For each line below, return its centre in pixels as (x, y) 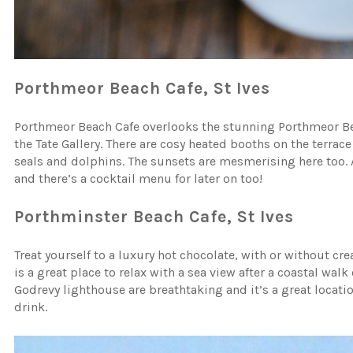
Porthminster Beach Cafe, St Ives (154, 217)
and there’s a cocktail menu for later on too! (139, 179)
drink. (31, 307)
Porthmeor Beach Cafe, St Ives (143, 89)
